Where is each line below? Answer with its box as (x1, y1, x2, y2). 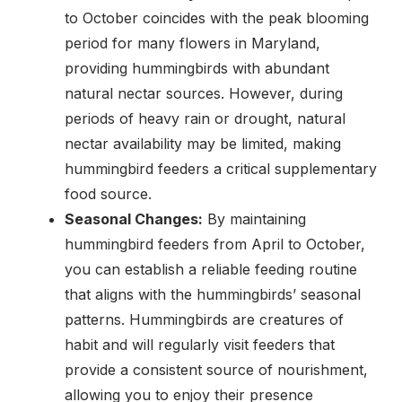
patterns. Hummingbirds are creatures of (65, 310, 344, 328)
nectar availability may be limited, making (65, 134, 341, 153)
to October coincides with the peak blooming (65, 8, 369, 27)
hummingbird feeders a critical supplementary (65, 159, 377, 178)
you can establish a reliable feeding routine (65, 259, 357, 278)
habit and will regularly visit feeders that (65, 335, 335, 354)
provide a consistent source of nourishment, (65, 360, 368, 379)
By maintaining (203, 209, 306, 228)
